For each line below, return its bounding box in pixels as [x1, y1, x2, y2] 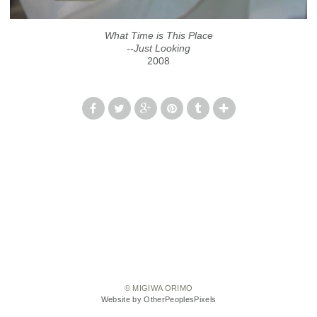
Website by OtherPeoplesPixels [100, 295, 217, 304]
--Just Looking [127, 42, 190, 54]
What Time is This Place [104, 30, 213, 41]
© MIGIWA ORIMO [124, 284, 193, 293]
